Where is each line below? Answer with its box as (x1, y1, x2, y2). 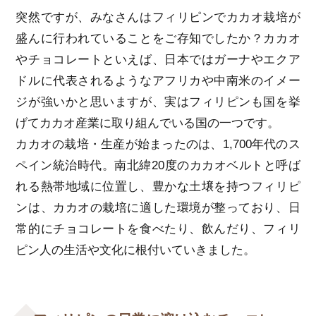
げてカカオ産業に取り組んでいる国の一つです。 (16, 116, 280, 130)
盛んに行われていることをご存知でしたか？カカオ (16, 31, 300, 45)
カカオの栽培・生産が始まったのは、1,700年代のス (16, 137, 300, 151)
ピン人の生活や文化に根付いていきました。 (16, 243, 256, 257)
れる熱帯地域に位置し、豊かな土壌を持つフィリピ (16, 179, 300, 193)
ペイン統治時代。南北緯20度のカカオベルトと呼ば (16, 158, 300, 172)
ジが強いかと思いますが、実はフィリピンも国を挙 (16, 95, 300, 109)
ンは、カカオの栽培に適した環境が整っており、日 (16, 200, 300, 214)
